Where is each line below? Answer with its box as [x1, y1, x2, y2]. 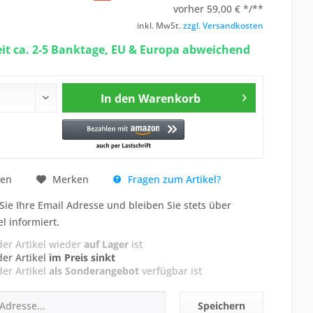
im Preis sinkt [48, 250, 115, 264]
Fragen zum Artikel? [124, 172, 221, 186]
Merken [52, 173, 89, 187]
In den [101, 90, 136, 106]
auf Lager [83, 237, 129, 251]
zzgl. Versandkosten [183, 19, 264, 31]
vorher [173, 1, 208, 15]
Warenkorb [138, 90, 201, 106]
